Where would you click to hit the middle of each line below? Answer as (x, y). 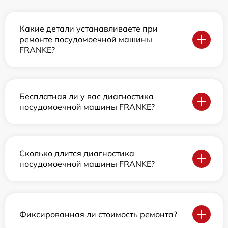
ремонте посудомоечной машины (86, 39)
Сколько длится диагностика (77, 153)
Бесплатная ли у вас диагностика (87, 96)
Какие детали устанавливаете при (89, 29)
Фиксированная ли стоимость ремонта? (98, 214)
